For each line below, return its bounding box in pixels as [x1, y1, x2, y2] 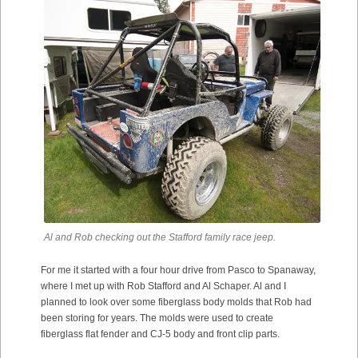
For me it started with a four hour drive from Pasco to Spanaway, [41, 265, 316, 276]
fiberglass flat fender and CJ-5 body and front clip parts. [41, 328, 280, 340]
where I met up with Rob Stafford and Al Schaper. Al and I [41, 280, 286, 292]
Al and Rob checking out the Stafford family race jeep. [44, 232, 276, 244]
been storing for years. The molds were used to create [41, 312, 273, 324]
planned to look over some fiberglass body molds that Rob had [41, 296, 312, 308]
